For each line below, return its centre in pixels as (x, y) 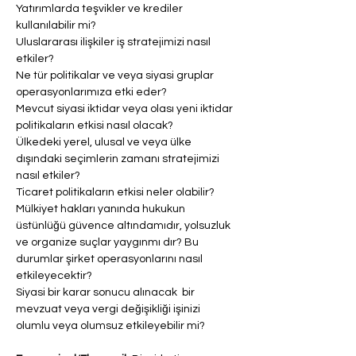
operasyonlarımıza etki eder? (91, 92)
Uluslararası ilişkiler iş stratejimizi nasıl (114, 42)
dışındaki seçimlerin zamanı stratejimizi (119, 159)
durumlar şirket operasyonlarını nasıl (110, 259)
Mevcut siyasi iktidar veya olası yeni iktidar (126, 109)
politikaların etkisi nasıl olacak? (95, 126)
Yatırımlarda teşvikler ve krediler (101, 9)
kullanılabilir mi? (56, 25)
